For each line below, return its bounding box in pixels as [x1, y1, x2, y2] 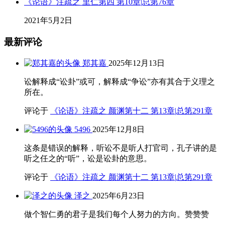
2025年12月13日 [108, 58, 165, 67]
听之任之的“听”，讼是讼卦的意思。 [24, 154, 152, 163]
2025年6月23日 [92, 191, 145, 200]
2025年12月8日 [92, 125, 145, 134]
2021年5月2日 [24, 16, 72, 25]
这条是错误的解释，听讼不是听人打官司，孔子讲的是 [24, 143, 217, 152]
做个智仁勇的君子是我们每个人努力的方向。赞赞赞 [24, 209, 209, 218]
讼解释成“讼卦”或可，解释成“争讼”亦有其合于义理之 [24, 77, 215, 86]
